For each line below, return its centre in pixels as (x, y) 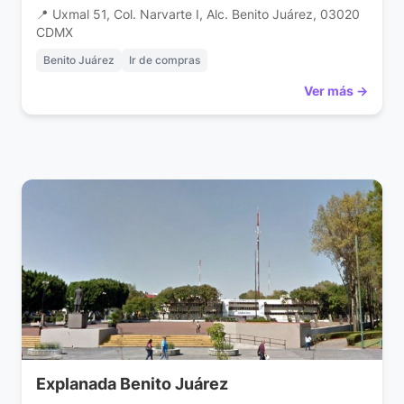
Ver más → (336, 91)
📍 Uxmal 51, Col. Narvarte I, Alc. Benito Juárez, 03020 (198, 15)
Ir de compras (165, 60)
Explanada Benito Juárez (132, 384)
